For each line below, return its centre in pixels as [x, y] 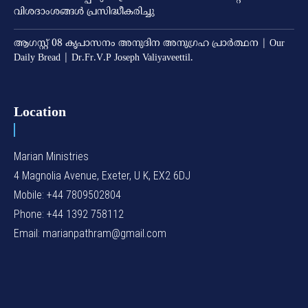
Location [40, 112]
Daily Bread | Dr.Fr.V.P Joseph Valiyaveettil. [103, 58]
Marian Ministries [51, 157]
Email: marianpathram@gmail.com [90, 234]
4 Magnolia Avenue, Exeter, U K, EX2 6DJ [102, 176]
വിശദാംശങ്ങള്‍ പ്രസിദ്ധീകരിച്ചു [84, 12]
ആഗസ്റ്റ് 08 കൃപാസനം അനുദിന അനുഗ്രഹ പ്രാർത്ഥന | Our [149, 44]
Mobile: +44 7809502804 [67, 195]
